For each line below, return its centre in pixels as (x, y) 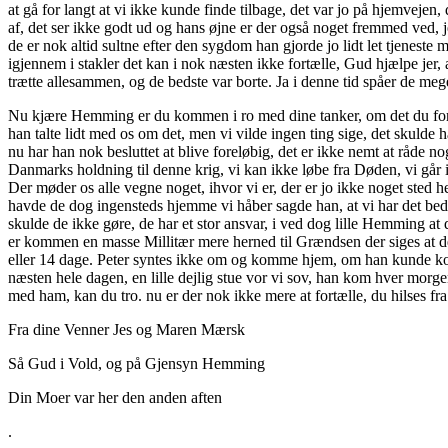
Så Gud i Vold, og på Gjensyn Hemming (136, 363)
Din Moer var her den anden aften (115, 397)
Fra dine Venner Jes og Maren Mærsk (126, 329)
